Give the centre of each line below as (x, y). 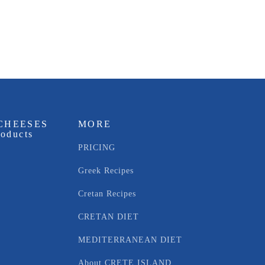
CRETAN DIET (110, 216)
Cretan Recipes (107, 193)
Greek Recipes (106, 170)
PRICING (97, 147)
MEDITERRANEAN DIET (132, 240)
